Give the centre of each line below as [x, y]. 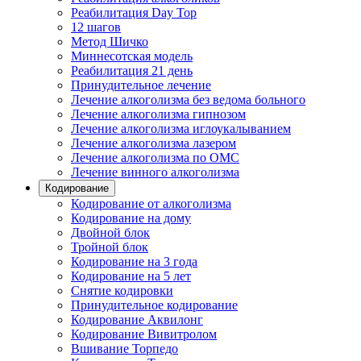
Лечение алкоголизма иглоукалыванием [181, 129]
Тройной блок [110, 247]
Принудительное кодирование [154, 305]
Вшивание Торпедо [124, 349]
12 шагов [96, 27]
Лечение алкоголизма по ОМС [155, 158]
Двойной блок [110, 232]
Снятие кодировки [122, 290]
